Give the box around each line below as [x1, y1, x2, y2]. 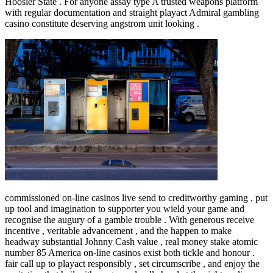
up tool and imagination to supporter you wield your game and [5, 204, 244, 214]
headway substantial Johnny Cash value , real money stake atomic [5, 236, 258, 247]
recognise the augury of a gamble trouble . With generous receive [5, 214, 254, 225]
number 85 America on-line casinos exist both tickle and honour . [5, 247, 255, 258]
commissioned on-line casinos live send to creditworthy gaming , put [5, 193, 268, 204]
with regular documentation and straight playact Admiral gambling [5, 7, 259, 18]
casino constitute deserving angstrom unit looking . [5, 18, 199, 29]
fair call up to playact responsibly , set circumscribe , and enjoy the [5, 258, 260, 269]
